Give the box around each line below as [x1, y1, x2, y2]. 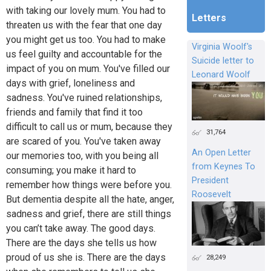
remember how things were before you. [6, 178, 172, 191]
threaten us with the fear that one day [6, 19, 162, 31]
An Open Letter [191, 148, 251, 158]
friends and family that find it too [6, 106, 143, 118]
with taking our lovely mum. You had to [6, 4, 166, 16]
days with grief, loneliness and [6, 77, 135, 89]
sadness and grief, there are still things [6, 207, 171, 220]
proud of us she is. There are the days [6, 251, 166, 263]
